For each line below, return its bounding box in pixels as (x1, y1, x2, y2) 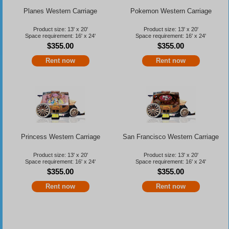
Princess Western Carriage (20, 132, 100, 141)
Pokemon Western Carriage (130, 7, 212, 15)
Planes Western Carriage (24, 7, 98, 15)
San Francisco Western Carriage (123, 132, 219, 141)
